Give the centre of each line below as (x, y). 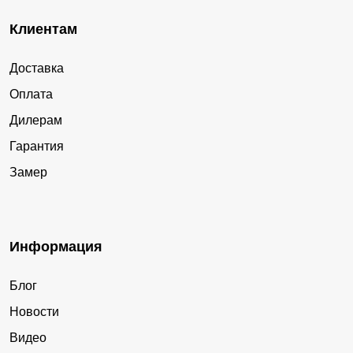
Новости (34, 311)
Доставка (37, 68)
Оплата (31, 94)
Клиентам (43, 29)
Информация (56, 246)
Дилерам (36, 120)
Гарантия (37, 146)
